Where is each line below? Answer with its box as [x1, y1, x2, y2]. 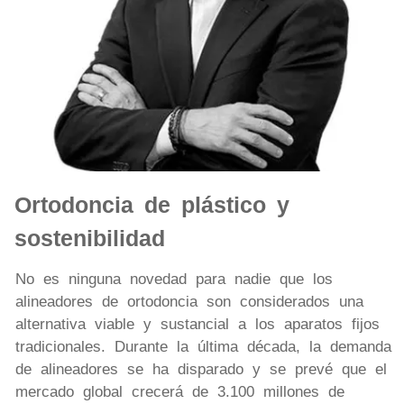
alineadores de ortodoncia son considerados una [15, 292, 363, 310]
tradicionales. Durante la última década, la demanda [15, 337, 391, 355]
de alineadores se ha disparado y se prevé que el [15, 360, 387, 378]
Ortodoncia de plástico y [14, 191, 289, 217]
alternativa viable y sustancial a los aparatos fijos [15, 315, 380, 333]
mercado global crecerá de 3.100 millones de [15, 382, 344, 400]
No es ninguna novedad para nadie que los [15, 270, 333, 288]
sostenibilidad [14, 225, 165, 251]
